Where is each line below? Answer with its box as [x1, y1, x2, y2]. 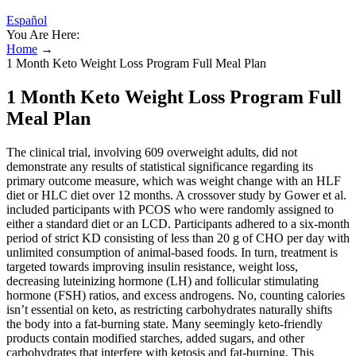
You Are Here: [6, 28, 79, 41]
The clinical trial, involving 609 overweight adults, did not [6, 145, 297, 159]
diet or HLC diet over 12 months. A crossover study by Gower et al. [6, 188, 346, 202]
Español [6, 14, 47, 27]
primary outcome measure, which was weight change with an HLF [6, 173, 341, 188]
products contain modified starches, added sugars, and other [6, 331, 304, 345]
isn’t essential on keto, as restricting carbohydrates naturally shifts [6, 302, 332, 316]
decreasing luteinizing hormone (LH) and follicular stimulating [6, 273, 319, 288]
